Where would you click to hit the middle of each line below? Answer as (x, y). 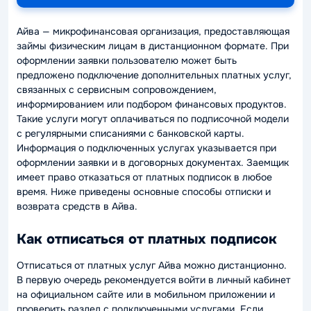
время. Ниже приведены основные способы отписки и (144, 192)
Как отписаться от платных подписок (147, 239)
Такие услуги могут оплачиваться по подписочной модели (153, 119)
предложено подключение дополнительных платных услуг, (154, 75)
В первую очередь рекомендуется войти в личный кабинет (154, 280)
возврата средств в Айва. (77, 206)
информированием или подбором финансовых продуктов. (152, 104)
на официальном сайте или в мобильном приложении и (146, 294)
